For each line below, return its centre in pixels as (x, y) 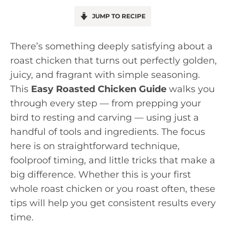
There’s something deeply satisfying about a (111, 46)
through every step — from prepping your (106, 103)
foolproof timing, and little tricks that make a (113, 160)
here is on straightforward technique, (95, 146)
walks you (191, 89)
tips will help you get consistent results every (113, 203)
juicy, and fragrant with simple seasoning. (105, 75)
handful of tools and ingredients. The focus (108, 132)
